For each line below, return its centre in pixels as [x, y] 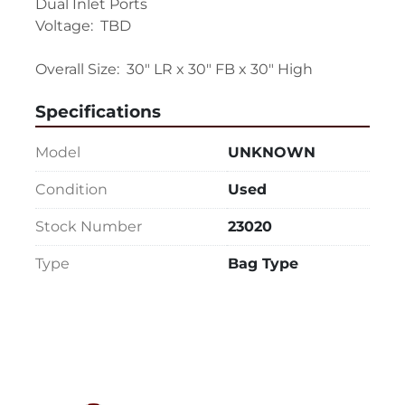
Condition [71, 190]
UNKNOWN [272, 153]
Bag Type [263, 264]
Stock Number [89, 227]
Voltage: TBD [83, 26]
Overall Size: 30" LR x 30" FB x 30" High [174, 70]
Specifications [98, 112]
